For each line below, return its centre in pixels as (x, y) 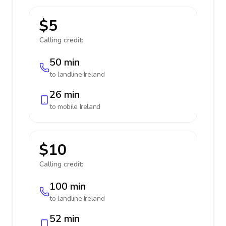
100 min (68, 186)
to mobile (65, 107)
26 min (65, 95)
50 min (65, 62)
